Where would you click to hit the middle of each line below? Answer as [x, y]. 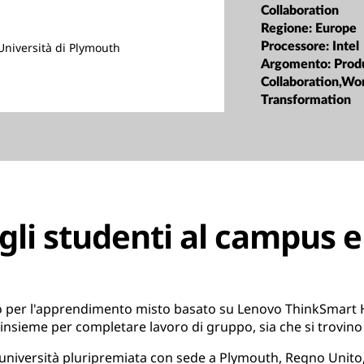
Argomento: [298, 64]
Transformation [306, 100]
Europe [336, 28]
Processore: [297, 46]
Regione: [288, 28]
